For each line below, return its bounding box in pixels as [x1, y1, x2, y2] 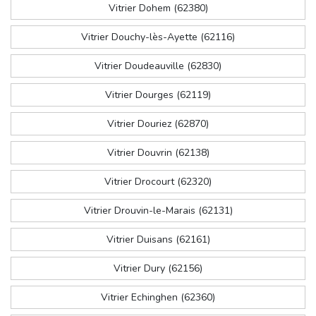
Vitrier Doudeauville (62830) [95, 59, 221, 73]
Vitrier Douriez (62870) [107, 117, 209, 131]
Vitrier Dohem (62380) [108, 1, 208, 16]
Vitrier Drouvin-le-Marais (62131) [83, 204, 233, 218]
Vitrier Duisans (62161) [106, 233, 210, 247]
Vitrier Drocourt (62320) [104, 175, 212, 189]
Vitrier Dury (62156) [114, 262, 202, 276]
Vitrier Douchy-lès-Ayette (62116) [81, 30, 235, 44]
